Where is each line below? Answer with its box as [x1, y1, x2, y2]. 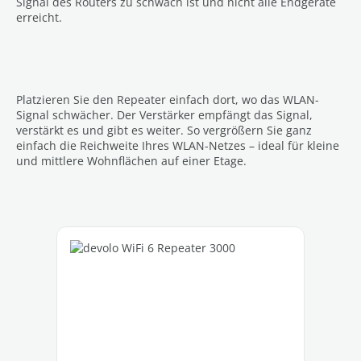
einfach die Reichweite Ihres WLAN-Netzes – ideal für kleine [16, 137, 339, 153]
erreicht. [16, 9, 62, 25]
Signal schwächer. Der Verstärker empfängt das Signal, [16, 106, 313, 122]
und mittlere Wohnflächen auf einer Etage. [16, 152, 247, 168]
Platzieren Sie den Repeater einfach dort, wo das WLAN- [16, 91, 319, 107]
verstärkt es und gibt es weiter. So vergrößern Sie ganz [16, 122, 312, 138]
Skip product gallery [31, 225, 139, 241]
